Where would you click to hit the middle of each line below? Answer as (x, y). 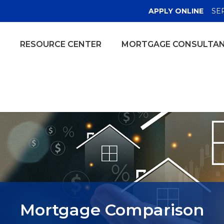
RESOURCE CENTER (61, 44)
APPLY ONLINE (176, 11)
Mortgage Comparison (112, 210)
